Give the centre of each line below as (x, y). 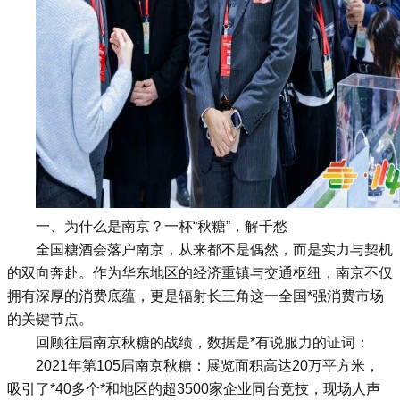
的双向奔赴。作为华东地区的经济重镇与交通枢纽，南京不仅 (200, 273)
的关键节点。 (50, 319)
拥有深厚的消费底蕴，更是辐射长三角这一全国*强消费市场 (196, 296)
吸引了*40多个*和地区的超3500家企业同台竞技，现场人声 (194, 389)
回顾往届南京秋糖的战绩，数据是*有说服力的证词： (203, 342)
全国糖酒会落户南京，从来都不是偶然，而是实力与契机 (214, 250)
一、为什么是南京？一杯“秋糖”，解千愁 (162, 226)
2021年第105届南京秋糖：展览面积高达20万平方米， (208, 366)
